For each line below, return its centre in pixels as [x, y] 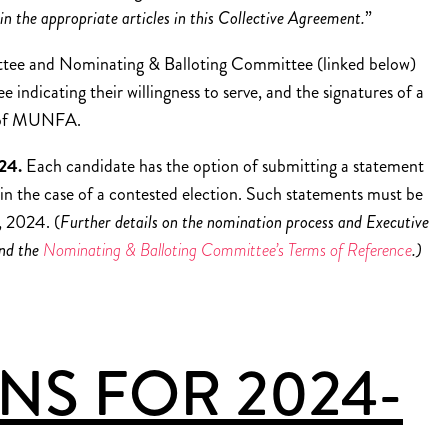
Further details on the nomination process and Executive [244, 222]
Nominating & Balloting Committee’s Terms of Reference [227, 249]
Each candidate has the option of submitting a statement [225, 166]
